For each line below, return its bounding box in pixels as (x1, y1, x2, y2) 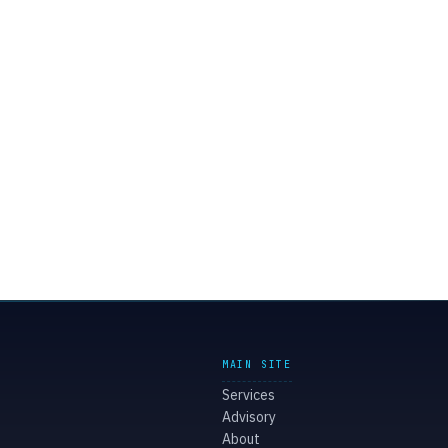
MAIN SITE (221, 358, 292, 372)
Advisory (221, 408, 276, 427)
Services (221, 386, 275, 405)
